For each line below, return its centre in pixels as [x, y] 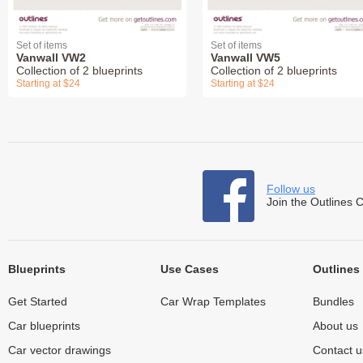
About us [335, 326]
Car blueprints [44, 326]
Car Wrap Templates [213, 302]
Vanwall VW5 [246, 58]
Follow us [291, 189]
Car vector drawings [60, 350]
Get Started [38, 302]
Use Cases [189, 269]
